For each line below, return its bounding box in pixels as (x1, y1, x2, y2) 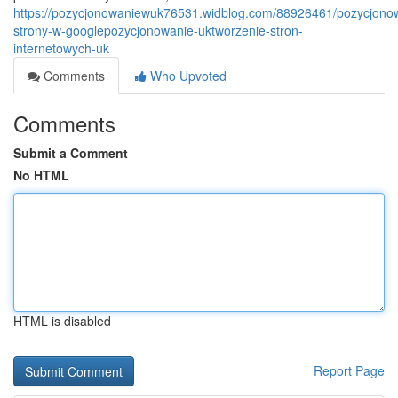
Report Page (314, 362, 385, 379)
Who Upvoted (147, 67, 227, 84)
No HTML (13, 166, 69, 184)
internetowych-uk (13, 39, 109, 57)
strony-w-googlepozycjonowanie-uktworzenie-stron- (13, 21, 303, 39)
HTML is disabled (13, 312, 111, 330)
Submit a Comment (13, 144, 128, 162)
